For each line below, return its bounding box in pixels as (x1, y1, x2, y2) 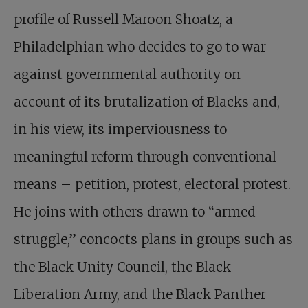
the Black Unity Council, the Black (14, 258, 231, 276)
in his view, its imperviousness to (14, 121, 227, 138)
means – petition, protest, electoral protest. (14, 176, 291, 193)
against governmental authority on (14, 66, 241, 83)
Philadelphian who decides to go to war (14, 38, 266, 56)
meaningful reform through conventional (14, 148, 276, 166)
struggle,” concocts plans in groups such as (14, 231, 293, 248)
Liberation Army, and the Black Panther (14, 286, 266, 303)
